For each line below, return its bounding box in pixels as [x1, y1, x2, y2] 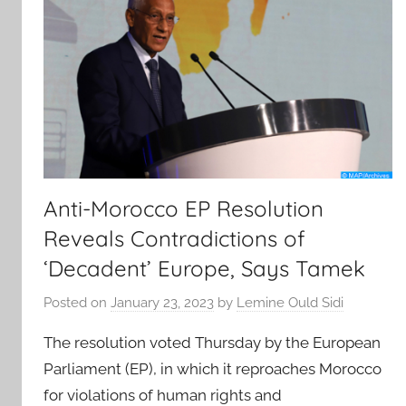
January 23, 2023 [111, 294, 214, 311]
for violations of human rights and [43, 385, 282, 404]
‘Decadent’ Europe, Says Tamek [43, 255, 365, 283]
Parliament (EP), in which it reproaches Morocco [43, 359, 382, 378]
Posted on [43, 294, 111, 311]
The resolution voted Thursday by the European [43, 333, 381, 352]
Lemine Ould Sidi [237, 294, 343, 311]
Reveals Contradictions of [43, 225, 305, 253]
